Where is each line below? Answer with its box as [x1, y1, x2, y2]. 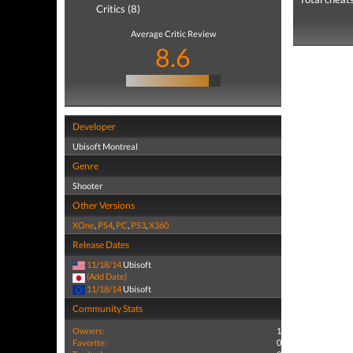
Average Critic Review [130, 28, 216, 39]
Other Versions [72, 199, 135, 211]
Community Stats [72, 302, 143, 314]
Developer [72, 121, 116, 132]
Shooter [72, 180, 102, 191]
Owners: [72, 325, 105, 336]
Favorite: [72, 336, 107, 347]
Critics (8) [96, 2, 140, 15]
